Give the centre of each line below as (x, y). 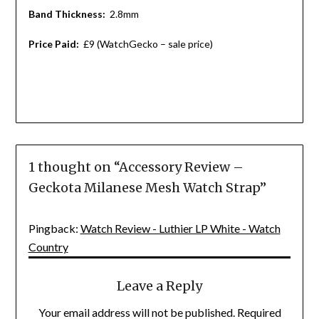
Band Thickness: (69, 14)
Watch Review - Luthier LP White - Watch (180, 228)
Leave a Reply (159, 286)
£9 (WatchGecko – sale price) (148, 43)
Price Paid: (56, 43)
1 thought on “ (73, 167)
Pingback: (54, 228)
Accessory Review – (181, 167)
